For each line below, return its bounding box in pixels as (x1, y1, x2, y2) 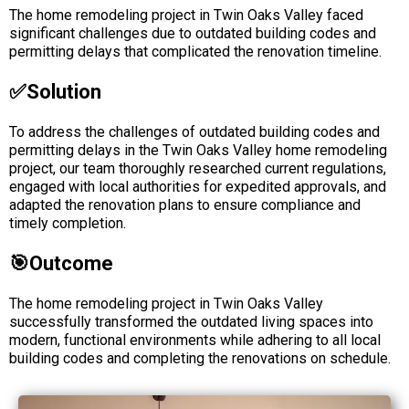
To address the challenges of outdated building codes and (9, 123, 380, 141)
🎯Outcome (9, 252, 113, 275)
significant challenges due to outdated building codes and (9, 25, 376, 42)
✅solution (9, 80, 101, 103)
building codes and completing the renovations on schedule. (9, 350, 391, 367)
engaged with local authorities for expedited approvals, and (9, 178, 386, 195)
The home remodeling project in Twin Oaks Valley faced (9, 6, 363, 24)
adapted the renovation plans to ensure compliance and (9, 196, 361, 214)
